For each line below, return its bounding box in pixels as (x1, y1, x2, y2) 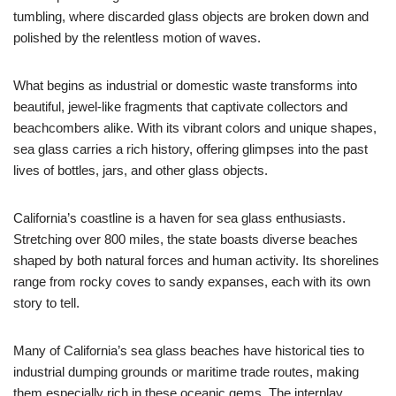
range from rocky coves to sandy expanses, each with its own (13, 274, 370, 289)
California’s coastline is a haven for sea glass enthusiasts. (13, 210, 346, 225)
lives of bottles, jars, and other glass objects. (13, 163, 268, 178)
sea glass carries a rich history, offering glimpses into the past (13, 141, 368, 156)
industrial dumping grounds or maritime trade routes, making (13, 364, 359, 379)
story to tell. (13, 295, 80, 310)
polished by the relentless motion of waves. (13, 30, 261, 45)
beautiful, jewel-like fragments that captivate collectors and (13, 99, 347, 114)
